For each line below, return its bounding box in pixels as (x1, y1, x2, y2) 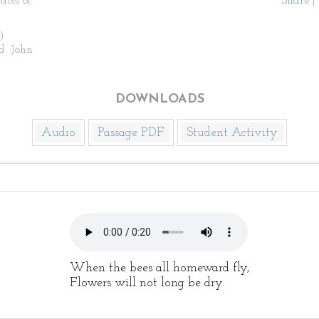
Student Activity (187, 126, 278, 140)
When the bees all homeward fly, (69, 261, 250, 275)
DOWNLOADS (115, 93, 204, 106)
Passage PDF (98, 126, 164, 140)
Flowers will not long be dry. (69, 276, 224, 290)
